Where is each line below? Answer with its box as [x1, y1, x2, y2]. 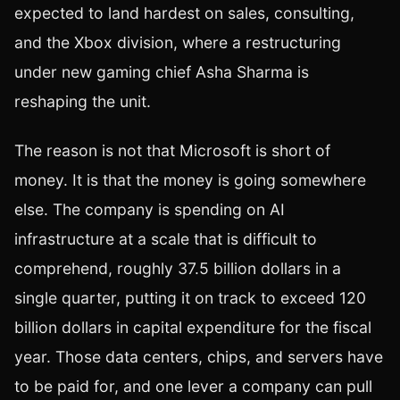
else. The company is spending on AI [14, 200, 285, 220]
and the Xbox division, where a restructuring [14, 33, 341, 53]
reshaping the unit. [14, 92, 151, 112]
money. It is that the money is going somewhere [14, 171, 366, 190]
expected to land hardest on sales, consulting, [14, 4, 354, 23]
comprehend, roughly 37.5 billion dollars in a [14, 259, 341, 279]
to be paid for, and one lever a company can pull [14, 377, 372, 396]
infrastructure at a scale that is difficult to [14, 229, 317, 249]
